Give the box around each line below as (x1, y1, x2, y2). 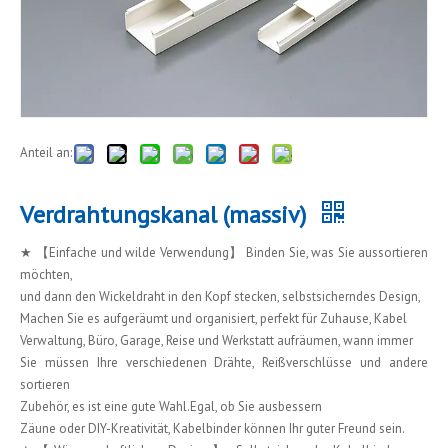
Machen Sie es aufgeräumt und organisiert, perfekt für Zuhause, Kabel (20, 309, 407, 327)
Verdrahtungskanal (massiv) (20, 198, 312, 230)
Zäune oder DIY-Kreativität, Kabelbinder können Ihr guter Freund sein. (20, 419, 405, 437)
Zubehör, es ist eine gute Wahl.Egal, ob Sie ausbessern (20, 397, 322, 415)
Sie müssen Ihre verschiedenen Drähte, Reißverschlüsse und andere (20, 353, 428, 371)
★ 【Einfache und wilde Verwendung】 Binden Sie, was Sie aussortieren (20, 243, 428, 261)
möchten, (20, 265, 73, 283)
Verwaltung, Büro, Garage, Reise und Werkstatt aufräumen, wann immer (20, 331, 413, 349)
